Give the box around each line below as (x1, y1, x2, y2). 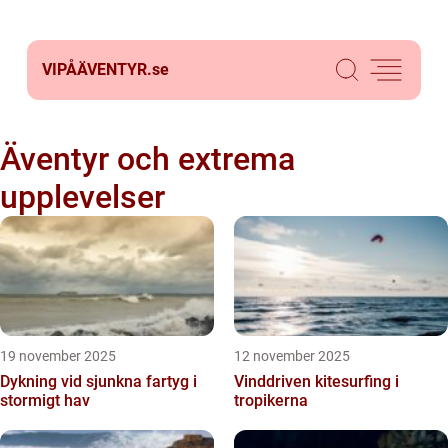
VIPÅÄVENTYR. (42, 60, 152, 79)
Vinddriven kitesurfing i (234, 372, 399, 391)
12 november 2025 (234, 348, 350, 364)
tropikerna (234, 391, 308, 410)
